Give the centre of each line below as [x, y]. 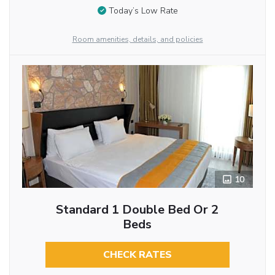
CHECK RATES [137, 255]
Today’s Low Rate [143, 11]
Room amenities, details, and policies [137, 40]
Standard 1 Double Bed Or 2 [137, 210]
